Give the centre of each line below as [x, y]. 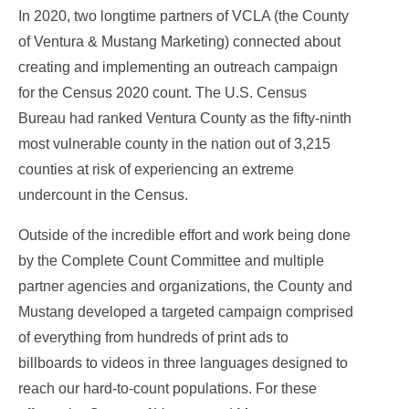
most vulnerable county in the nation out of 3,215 [174, 144]
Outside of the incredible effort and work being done [184, 236]
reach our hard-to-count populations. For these [168, 389]
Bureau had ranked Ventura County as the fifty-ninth [185, 119]
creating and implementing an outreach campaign [178, 68]
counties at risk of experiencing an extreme [156, 170]
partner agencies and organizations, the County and [185, 287]
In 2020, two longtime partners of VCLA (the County [184, 16]
